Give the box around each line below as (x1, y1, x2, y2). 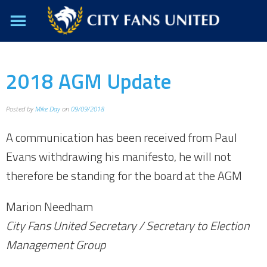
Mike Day (35, 104, 60, 113)
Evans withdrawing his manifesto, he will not (6, 147, 231, 166)
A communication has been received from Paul (6, 128, 237, 147)
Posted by (6, 104, 35, 113)
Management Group (6, 235, 105, 254)
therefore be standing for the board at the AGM (6, 166, 242, 185)
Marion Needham (6, 197, 93, 216)
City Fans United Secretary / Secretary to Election (6, 216, 250, 235)
